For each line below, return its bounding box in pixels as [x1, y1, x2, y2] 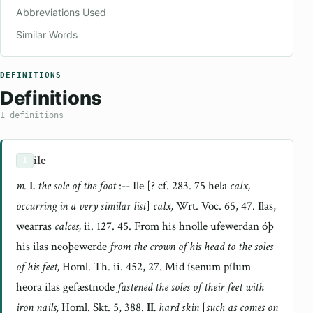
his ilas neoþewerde [16, 239, 110, 254]
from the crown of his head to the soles [110, 239, 273, 254]
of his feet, [16, 259, 59, 275]
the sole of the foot [38, 178, 116, 194]
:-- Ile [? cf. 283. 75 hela [116, 178, 230, 194]
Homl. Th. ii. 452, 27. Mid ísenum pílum [59, 259, 251, 275]
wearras [16, 219, 54, 234]
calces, [54, 219, 81, 234]
